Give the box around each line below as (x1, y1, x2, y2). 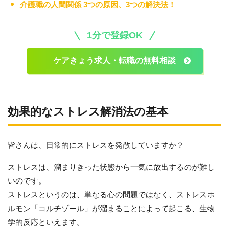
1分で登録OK (86, 30, 143, 40)
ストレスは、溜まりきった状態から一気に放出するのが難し (8, 163, 215, 171)
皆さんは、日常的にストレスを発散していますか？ (8, 141, 184, 149)
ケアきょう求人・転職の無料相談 (53, 56, 176, 65)
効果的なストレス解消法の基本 (8, 105, 168, 118)
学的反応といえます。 (8, 218, 84, 226)
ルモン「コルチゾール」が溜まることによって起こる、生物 (8, 204, 215, 213)
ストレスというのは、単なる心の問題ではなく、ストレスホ (8, 190, 215, 199)
